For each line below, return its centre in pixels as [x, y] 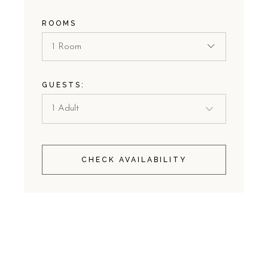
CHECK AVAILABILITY [134, 159]
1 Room [67, 47]
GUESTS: [64, 85]
